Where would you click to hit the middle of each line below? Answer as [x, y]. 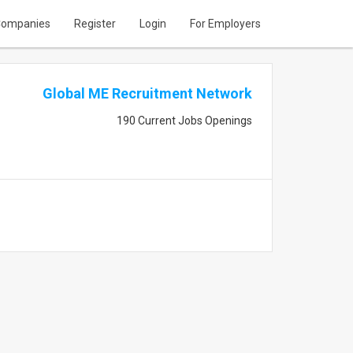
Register [95, 24]
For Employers [225, 24]
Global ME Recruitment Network [147, 93]
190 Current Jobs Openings [184, 121]
